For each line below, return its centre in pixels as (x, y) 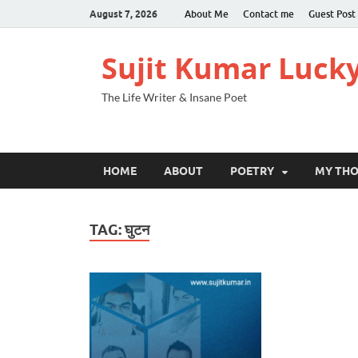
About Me (207, 14)
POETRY (252, 171)
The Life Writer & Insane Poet (174, 97)
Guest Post (332, 14)
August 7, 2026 (123, 14)
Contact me (268, 14)
